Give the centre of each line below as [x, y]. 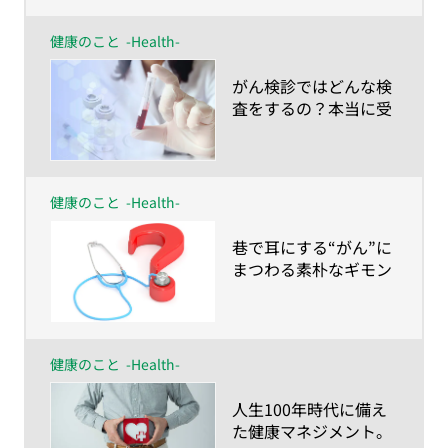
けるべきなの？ [288, 130]
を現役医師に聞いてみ [312, 291]
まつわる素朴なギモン [312, 269]
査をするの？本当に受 [312, 108]
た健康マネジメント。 [312, 430]
